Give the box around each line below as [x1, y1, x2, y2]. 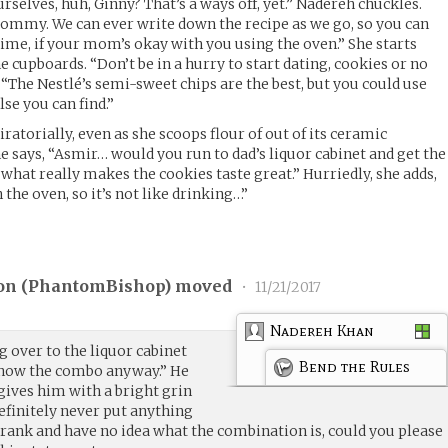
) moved [164, 276, 237, 297]
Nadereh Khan [270, 320, 375, 340]
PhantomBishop [28, 276, 165, 297]
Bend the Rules [299, 356, 411, 376]
